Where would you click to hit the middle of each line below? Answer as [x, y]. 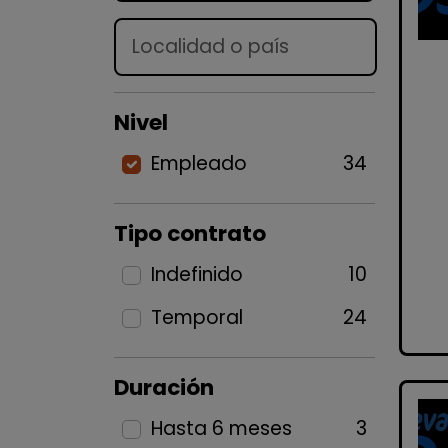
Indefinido [196, 274]
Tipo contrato [190, 233]
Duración [164, 387]
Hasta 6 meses [221, 428]
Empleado [198, 163]
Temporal [196, 317]
